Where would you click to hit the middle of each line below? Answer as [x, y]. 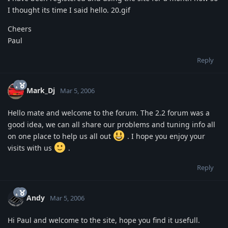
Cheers [20, 28]
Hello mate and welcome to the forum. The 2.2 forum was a [109, 112]
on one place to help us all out [60, 136]
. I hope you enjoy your [165, 136]
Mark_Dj [41, 90]
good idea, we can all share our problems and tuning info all [111, 124]
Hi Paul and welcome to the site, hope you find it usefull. [104, 220]
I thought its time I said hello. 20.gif [69, 10]
